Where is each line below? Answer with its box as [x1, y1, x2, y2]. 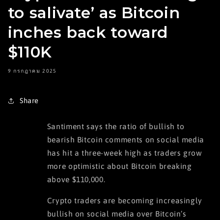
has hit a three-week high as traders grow [47, 148, 202, 157]
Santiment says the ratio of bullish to [47, 121, 185, 131]
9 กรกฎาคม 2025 [7, 68, 57, 74]
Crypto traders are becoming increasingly [47, 195, 202, 205]
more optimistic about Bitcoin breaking [47, 161, 192, 170]
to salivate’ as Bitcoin [7, 3, 180, 22]
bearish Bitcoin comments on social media [47, 135, 204, 144]
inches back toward [7, 23, 169, 42]
